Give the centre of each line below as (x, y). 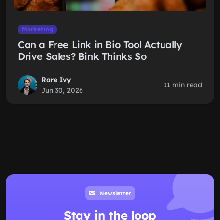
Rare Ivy (56, 80)
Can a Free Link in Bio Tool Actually (100, 44)
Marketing (37, 29)
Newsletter (114, 193)
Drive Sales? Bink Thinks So (82, 56)
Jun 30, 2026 (62, 90)
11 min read (183, 85)
